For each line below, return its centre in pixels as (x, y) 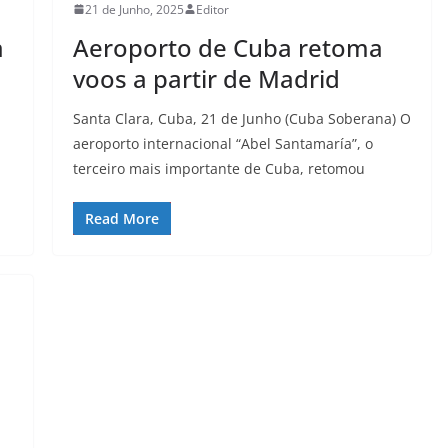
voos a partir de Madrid (206, 78)
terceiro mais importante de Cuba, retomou (218, 168)
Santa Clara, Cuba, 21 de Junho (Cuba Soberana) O (241, 118)
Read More (121, 218)
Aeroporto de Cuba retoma (227, 47)
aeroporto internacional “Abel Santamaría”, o (222, 143)
